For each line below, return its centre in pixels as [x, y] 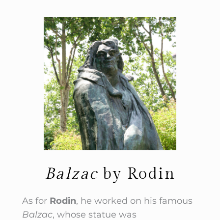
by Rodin [137, 174]
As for [36, 201]
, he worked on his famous [134, 201]
